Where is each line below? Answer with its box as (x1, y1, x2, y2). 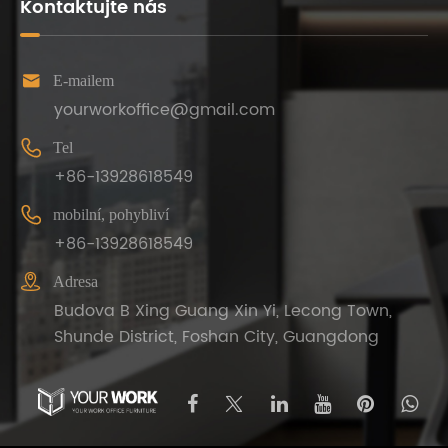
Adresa (53, 273, 98, 291)
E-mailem (53, 72, 114, 90)
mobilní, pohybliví (53, 206, 169, 224)
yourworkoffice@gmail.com (54, 97, 275, 124)
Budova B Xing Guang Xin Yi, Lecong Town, (54, 298, 392, 325)
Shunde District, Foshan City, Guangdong (54, 324, 379, 351)
